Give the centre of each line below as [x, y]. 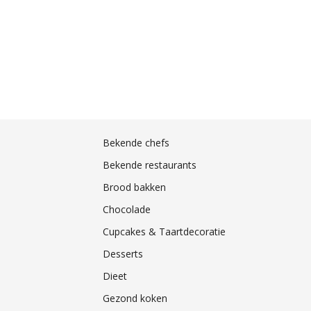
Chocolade [126, 210]
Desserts [123, 254]
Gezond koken [135, 299]
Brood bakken [134, 187]
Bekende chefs [136, 143]
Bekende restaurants [149, 165]
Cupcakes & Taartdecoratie [164, 232]
